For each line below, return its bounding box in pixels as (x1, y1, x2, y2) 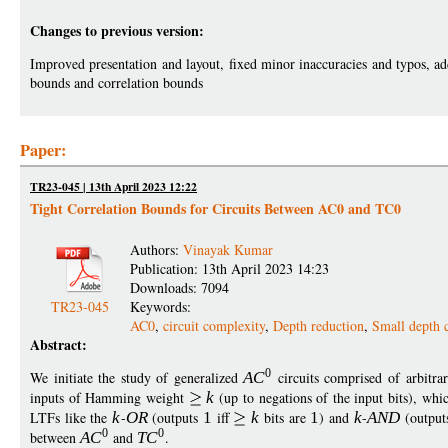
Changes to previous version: (30, 19, 204, 41)
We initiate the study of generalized (30, 367, 244, 387)
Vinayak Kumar (183, 239, 273, 259)
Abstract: (30, 333, 87, 355)
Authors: (130, 239, 183, 259)
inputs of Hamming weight (30, 387, 189, 407)
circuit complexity (163, 315, 265, 335)
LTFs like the (30, 407, 113, 427)
